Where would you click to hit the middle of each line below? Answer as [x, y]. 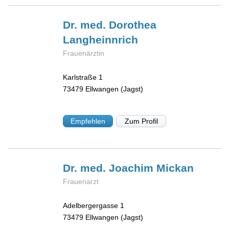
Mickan [175, 168]
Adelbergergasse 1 [94, 205]
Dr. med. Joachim [110, 168]
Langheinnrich [101, 39]
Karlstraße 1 [83, 77]
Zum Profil [141, 121]
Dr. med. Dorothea [110, 25]
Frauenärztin [84, 53]
